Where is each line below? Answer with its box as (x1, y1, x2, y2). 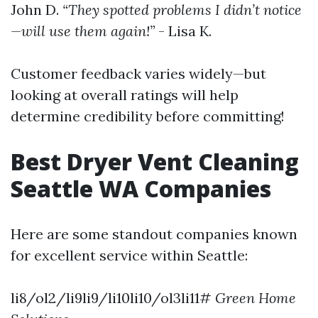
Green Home (215, 289, 296, 307)
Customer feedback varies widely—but (11, 65, 266, 82)
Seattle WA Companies (11, 173, 271, 204)
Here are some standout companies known (11, 225, 297, 243)
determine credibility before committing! (11, 107, 285, 125)
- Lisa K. (155, 22, 212, 40)
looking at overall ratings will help (11, 86, 238, 104)
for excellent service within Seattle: (11, 246, 248, 264)
